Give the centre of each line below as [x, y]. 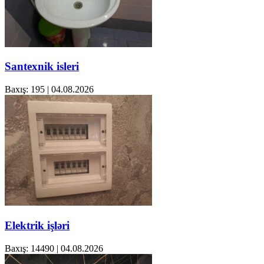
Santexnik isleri [42, 67]
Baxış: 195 [25, 90]
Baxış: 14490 [29, 248]
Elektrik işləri [37, 225]
